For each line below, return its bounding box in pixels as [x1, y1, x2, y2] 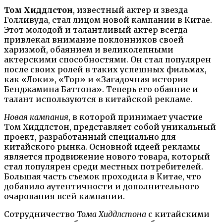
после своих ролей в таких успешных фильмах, [4, 64, 207, 74]
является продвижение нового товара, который [4, 151, 210, 162]
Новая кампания [4, 111, 68, 122]
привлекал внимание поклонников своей [4, 34, 184, 45]
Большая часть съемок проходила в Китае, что [4, 171, 201, 181]
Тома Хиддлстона [77, 209, 146, 219]
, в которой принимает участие [68, 111, 203, 122]
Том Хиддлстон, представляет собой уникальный [4, 121, 216, 132]
